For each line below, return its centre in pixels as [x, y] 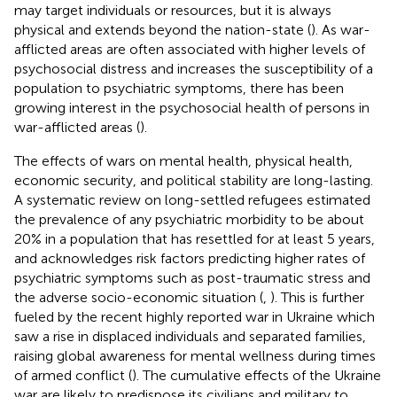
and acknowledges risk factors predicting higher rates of [190, 258]
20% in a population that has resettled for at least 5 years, [195, 238]
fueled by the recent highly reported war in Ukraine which [195, 316]
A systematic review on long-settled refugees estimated [192, 199]
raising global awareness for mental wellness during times [195, 355]
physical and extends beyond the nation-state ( [163, 29]
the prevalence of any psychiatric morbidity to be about [189, 219]
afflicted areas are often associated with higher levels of [190, 49]
